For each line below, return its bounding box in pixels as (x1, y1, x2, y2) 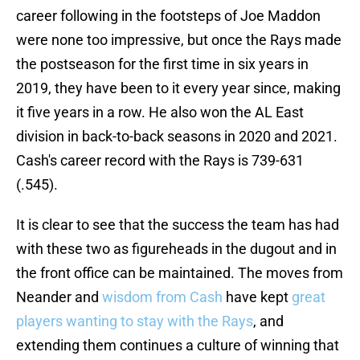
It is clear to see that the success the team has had (16, 216, 339, 234)
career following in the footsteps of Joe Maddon (16, 7, 321, 25)
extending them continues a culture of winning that (16, 337, 339, 354)
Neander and (16, 288, 102, 306)
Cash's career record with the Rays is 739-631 (16, 152, 304, 170)
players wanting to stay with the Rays (16, 313, 253, 330)
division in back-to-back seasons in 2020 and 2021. (16, 128, 337, 145)
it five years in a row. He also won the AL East (16, 104, 304, 121)
